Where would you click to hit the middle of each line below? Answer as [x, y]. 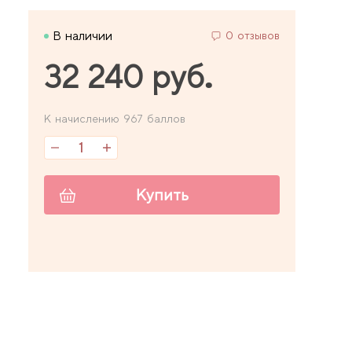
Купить [162, 194]
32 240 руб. [129, 77]
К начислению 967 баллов [115, 118]
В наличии [82, 35]
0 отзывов [253, 35]
